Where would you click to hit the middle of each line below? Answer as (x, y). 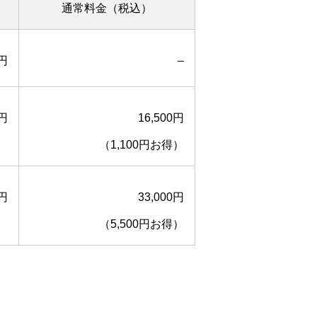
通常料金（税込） (107, 8)
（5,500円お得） (142, 224)
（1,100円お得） (142, 144)
